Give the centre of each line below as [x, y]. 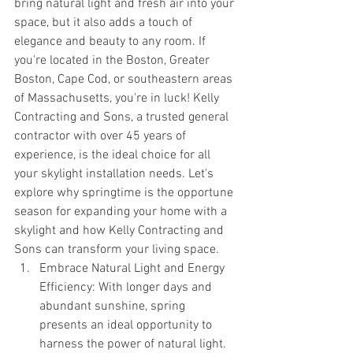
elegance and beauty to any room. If [111, 41]
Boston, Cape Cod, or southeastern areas [125, 79]
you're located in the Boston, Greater [113, 60]
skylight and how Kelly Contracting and [121, 230]
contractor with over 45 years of [102, 136]
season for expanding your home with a [122, 212]
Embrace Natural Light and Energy [134, 268]
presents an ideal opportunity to [127, 325]
